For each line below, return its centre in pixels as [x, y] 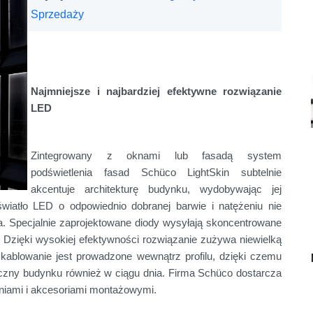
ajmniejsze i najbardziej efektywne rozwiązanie [160, 92]
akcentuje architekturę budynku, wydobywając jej [156, 190]
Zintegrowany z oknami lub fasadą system [156, 156]
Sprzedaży [57, 15]
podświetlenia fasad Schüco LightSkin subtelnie [156, 173]
